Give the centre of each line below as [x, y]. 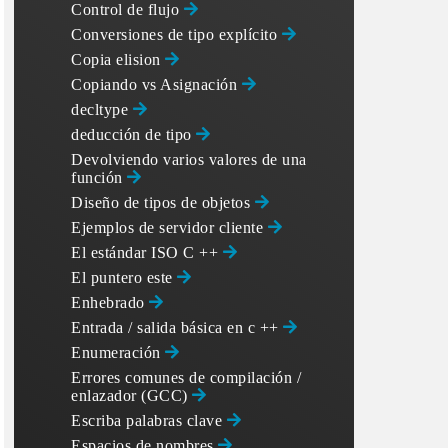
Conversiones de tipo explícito [176, 34]
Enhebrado [110, 302]
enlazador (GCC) [131, 395]
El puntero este [124, 277]
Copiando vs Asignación [156, 84]
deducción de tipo [133, 134]
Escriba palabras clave [149, 420]
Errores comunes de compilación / [186, 377]
